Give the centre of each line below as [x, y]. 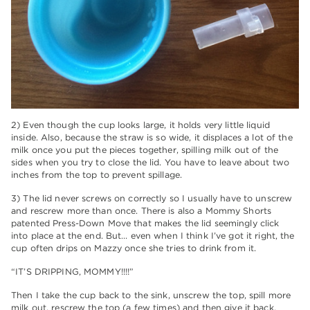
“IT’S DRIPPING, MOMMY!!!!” [73, 272]
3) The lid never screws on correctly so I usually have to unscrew [152, 199]
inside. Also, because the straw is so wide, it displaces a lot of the [152, 138]
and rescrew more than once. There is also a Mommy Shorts [142, 211]
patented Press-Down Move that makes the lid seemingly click [145, 224]
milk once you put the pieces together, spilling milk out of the [145, 150]
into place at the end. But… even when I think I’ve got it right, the [153, 236]
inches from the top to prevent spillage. [97, 175]
